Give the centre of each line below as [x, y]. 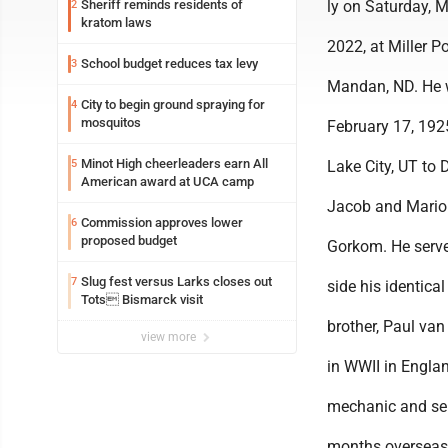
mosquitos [111, 122]
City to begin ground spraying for [173, 104]
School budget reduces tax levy [169, 63]
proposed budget [129, 240]
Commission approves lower [162, 222]
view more [170, 337]
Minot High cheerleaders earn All [174, 163]
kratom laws [116, 22]
